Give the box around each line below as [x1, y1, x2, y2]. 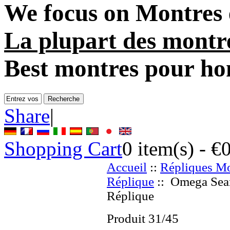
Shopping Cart [4, 137, 122, 160]
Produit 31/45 [107, 211, 179, 225]
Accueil [107, 160, 147, 174]
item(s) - [132, 137, 211, 160]
